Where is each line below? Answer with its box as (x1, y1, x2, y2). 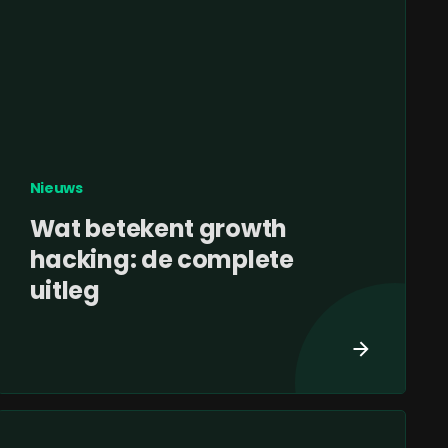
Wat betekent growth (29, 212, 287, 246)
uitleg (29, 274, 100, 308)
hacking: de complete (29, 243, 294, 277)
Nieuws (29, 178, 83, 199)
